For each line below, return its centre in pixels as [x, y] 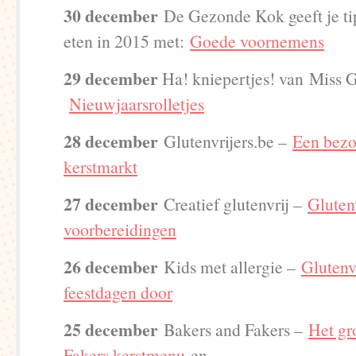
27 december [111, 204]
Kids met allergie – [230, 267]
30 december [111, 15]
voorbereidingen [120, 229]
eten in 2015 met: [127, 41]
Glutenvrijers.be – [225, 141]
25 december [111, 329]
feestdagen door [118, 292]
